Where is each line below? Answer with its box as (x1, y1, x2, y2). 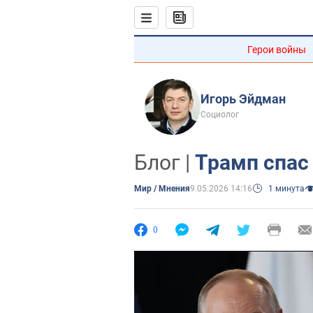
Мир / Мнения (134, 184, 190, 194)
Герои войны (247, 44, 306, 55)
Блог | (134, 150, 195, 175)
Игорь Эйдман (201, 92, 286, 106)
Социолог (201, 110, 239, 119)
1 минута (268, 184, 305, 194)
